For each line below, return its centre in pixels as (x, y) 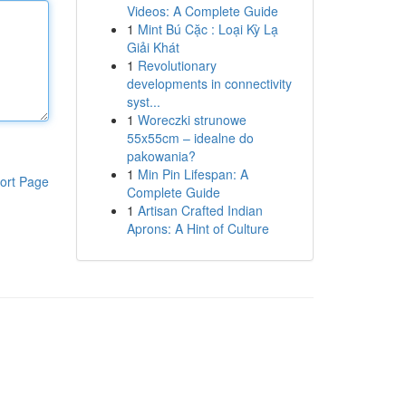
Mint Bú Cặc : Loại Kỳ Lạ (208, 29)
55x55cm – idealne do (190, 138)
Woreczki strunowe (192, 120)
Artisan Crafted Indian (200, 210)
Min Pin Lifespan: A (193, 174)
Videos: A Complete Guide (202, 11)
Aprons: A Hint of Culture (198, 228)
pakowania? (161, 156)
